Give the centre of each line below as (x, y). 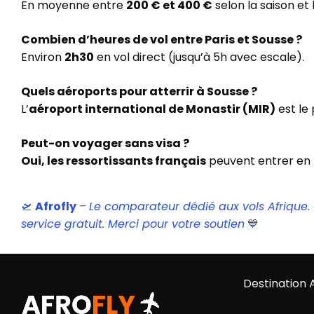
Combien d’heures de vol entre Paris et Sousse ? (162, 40)
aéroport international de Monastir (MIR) (152, 109)
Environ (43, 57)
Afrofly (56, 206)
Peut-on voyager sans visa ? (105, 143)
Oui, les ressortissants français (114, 161)
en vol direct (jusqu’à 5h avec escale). (199, 57)
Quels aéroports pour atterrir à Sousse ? (139, 91)
